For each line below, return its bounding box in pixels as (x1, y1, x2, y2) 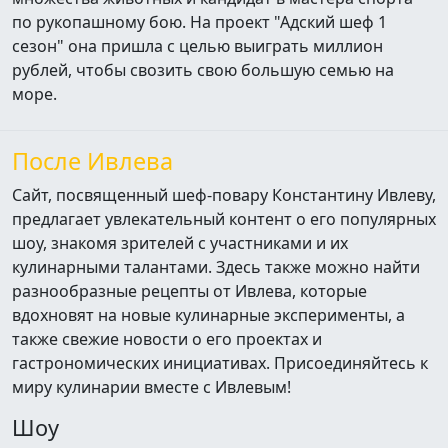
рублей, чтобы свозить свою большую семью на (12, 59, 394, 81)
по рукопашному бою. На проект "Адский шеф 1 (12, 11, 387, 33)
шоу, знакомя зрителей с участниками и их (12, 232, 348, 254)
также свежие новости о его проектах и (12, 328, 322, 350)
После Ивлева (12, 145, 173, 177)
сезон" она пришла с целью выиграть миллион (12, 35, 383, 57)
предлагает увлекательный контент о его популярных (12, 208, 436, 230)
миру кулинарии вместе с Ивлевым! (12, 376, 291, 398)
